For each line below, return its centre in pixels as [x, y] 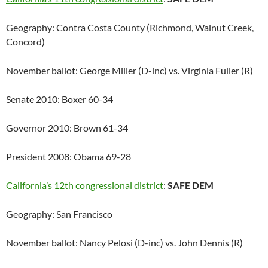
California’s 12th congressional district [85, 185]
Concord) [25, 42]
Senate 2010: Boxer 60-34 [60, 99]
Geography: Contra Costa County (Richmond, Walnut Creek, [130, 28]
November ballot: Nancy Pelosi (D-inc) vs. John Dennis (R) [124, 243]
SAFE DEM [191, 185]
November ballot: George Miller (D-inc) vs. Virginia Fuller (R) [130, 71]
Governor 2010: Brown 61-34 [67, 128]
